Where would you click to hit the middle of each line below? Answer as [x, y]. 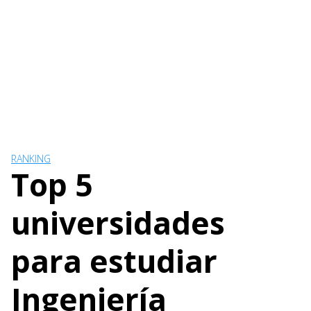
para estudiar [114, 261]
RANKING [31, 159]
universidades [118, 223]
